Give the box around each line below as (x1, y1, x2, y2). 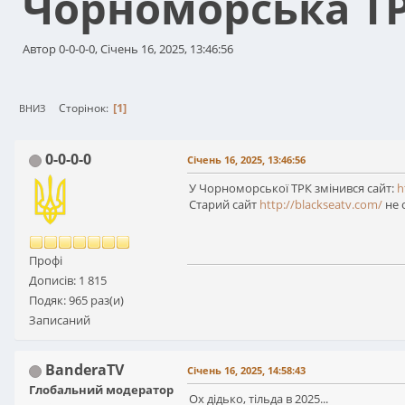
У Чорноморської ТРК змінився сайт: (189, 180, 397, 197)
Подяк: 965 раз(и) (29, 292, 124, 309)
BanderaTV (45, 360, 124, 381)
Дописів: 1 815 (29, 272, 107, 289)
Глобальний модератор (29, 381, 174, 399)
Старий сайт (189, 196, 259, 213)
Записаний (29, 312, 90, 329)
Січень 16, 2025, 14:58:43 (187, 363, 306, 378)
